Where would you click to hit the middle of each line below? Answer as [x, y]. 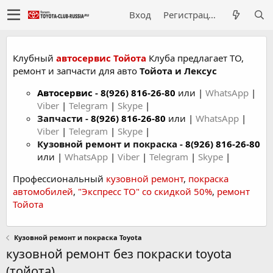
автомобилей [43, 191]
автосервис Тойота [101, 58]
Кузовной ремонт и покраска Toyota [78, 237]
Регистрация [212, 15]
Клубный [34, 58]
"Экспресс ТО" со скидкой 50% [145, 191]
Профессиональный [59, 179]
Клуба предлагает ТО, [195, 58]
